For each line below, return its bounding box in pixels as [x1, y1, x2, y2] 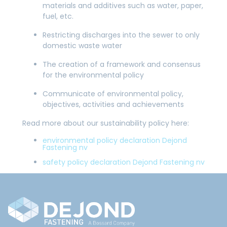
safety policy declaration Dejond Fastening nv [43, 157, 205, 167]
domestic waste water [43, 41, 122, 51]
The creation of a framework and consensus [43, 59, 201, 69]
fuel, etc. [43, 11, 73, 21]
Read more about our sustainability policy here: [22, 118, 189, 128]
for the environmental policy [43, 70, 144, 80]
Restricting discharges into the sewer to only [43, 30, 200, 40]
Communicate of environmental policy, [43, 89, 183, 99]
